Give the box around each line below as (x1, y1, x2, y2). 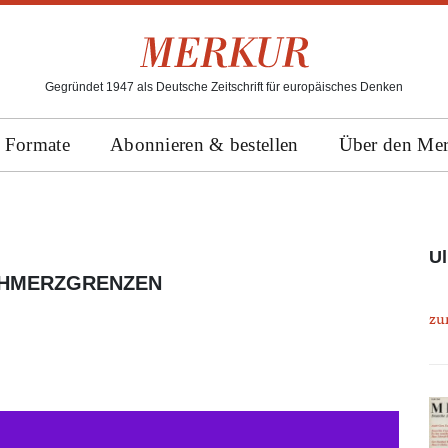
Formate (4, 134, 70, 155)
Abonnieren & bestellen (109, 134, 299, 155)
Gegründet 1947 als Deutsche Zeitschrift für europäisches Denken (45, 80, 403, 94)
